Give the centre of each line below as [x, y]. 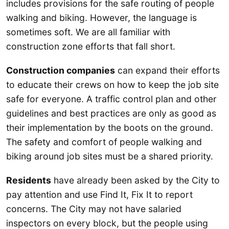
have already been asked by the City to [135, 180]
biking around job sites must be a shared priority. [110, 156]
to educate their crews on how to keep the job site [112, 85]
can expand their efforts [167, 71]
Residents [29, 180]
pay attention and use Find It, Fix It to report [99, 195]
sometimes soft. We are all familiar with [88, 32]
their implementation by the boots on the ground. [110, 128]
